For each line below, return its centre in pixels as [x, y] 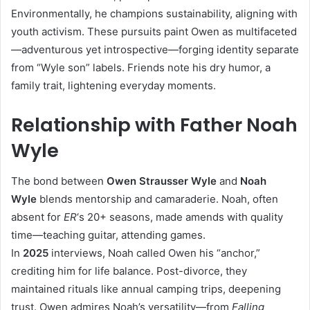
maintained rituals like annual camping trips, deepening [146, 289]
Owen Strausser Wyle [162, 181]
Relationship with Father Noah [154, 125]
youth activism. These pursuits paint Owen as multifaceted [154, 31]
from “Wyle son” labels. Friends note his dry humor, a [141, 67]
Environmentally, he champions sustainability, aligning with [154, 13]
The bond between [59, 181]
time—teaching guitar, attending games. [108, 235]
